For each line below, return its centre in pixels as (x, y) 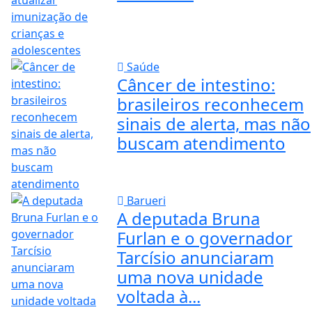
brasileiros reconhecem (210, 104)
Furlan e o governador (204, 237)
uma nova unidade (190, 276)
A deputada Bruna (188, 218)
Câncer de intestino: (196, 84)
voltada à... (158, 296)
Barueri (145, 200)
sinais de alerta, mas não (213, 123)
